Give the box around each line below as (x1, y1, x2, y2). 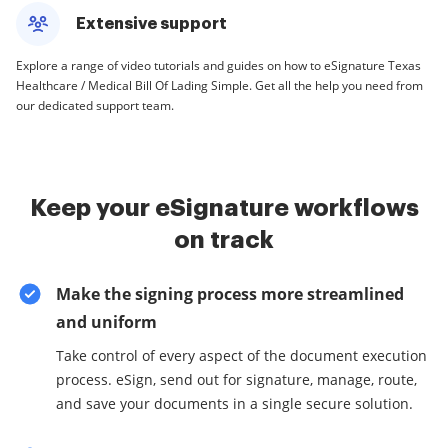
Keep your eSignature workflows (29, 196, 419, 220)
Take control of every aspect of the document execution (56, 346, 427, 365)
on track (174, 228, 274, 252)
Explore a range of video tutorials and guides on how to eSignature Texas (16, 57, 421, 74)
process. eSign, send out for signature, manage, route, (56, 370, 417, 389)
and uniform (56, 311, 157, 333)
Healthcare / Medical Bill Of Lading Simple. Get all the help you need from (16, 77, 423, 94)
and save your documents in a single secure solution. (56, 394, 413, 413)
